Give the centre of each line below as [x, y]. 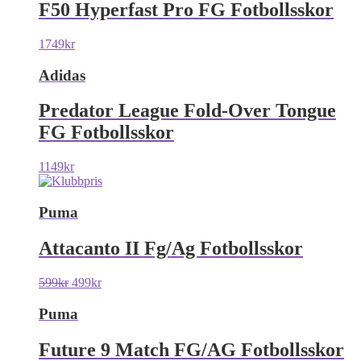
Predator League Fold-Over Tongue [187, 111]
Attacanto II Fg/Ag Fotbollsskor [171, 248]
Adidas [62, 75]
